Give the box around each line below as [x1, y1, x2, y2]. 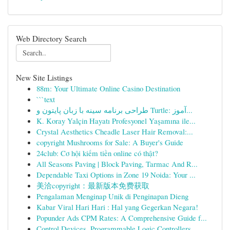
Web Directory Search [16, 33, 87, 44]
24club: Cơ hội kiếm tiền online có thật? [36, 148, 158, 158]
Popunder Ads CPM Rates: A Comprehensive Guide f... [36, 213, 207, 223]
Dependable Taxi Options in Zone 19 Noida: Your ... [36, 169, 196, 180]
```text [36, 94, 55, 104]
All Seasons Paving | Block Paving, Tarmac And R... [36, 159, 198, 169]
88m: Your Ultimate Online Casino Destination [36, 83, 180, 93]
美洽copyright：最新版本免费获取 [36, 180, 149, 190]
